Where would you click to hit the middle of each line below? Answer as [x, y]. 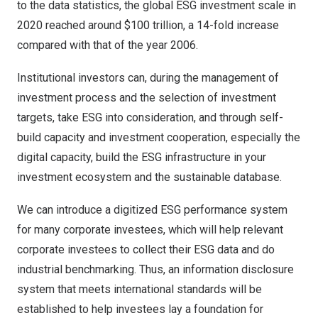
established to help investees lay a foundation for [140, 309]
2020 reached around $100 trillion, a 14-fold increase [148, 25]
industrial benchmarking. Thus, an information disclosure [155, 269]
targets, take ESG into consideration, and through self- [150, 117]
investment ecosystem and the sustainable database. [149, 177]
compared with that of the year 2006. [108, 45]
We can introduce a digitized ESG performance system [152, 210]
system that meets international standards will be [139, 289]
